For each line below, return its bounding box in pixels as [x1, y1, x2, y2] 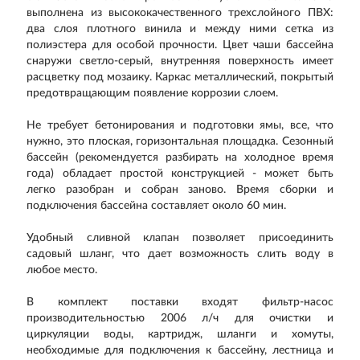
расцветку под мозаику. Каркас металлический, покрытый [27, 72, 333, 83]
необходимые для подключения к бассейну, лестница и [27, 345, 333, 356]
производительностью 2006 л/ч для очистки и [27, 313, 333, 324]
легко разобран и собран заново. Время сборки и [27, 184, 333, 195]
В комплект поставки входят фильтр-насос [27, 297, 333, 308]
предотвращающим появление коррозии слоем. [27, 88, 279, 99]
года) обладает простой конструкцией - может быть [27, 168, 333, 179]
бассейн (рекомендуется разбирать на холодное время [27, 152, 333, 163]
